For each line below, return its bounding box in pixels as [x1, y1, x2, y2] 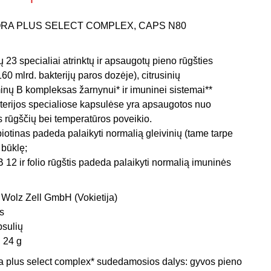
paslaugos [8, 66, 53, 76]
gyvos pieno [188, 256, 242, 267]
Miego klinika [8, 19, 65, 29]
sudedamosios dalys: [97, 256, 188, 267]
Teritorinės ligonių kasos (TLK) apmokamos [8, 51, 194, 62]
